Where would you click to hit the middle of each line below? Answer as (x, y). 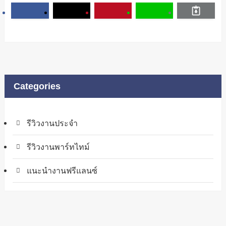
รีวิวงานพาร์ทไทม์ (59, 147)
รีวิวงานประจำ (52, 123)
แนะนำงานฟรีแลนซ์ (62, 170)
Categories (37, 86)
